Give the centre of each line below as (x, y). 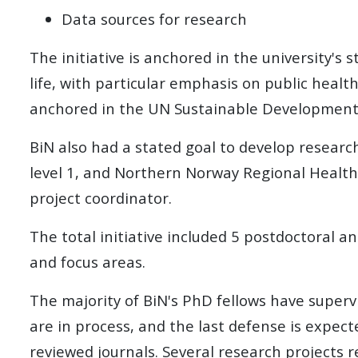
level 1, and (72, 172)
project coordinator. (101, 197)
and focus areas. (88, 261)
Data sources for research (154, 18)
